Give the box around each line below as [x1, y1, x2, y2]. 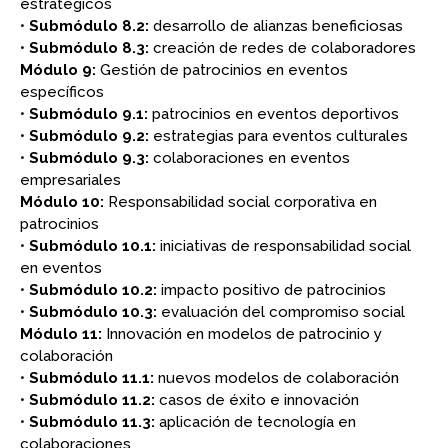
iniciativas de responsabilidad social [156, 236, 411, 255]
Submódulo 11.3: [29, 412, 155, 431]
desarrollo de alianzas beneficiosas [149, 16, 403, 35]
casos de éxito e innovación [155, 390, 359, 409]
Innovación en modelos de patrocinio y [102, 324, 382, 343]
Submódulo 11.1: [29, 368, 154, 387]
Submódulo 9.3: [29, 148, 149, 167]
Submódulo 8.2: [29, 16, 149, 35]
